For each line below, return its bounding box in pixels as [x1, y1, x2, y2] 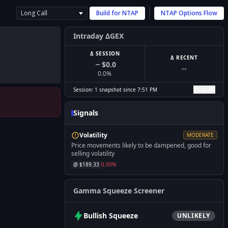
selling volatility [71, 149, 115, 158]
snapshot [98, 85, 122, 93]
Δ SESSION [90, 50, 120, 57]
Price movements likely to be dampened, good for [71, 141, 211, 150]
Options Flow [177, 9, 217, 17]
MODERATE [187, 131, 214, 138]
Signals [73, 108, 98, 118]
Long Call [21, 9, 47, 17]
